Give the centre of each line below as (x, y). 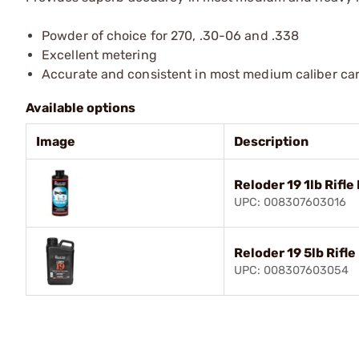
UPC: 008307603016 (290, 202)
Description (271, 141)
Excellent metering (99, 54)
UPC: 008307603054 (291, 270)
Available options (81, 107)
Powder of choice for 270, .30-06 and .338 (171, 35)
